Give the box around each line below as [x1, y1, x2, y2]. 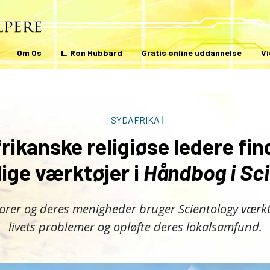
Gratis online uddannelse [142, 48, 242, 58]
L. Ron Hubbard [61, 48, 122, 58]
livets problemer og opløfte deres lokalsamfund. [8, 219, 262, 235]
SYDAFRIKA [108, 114, 162, 125]
